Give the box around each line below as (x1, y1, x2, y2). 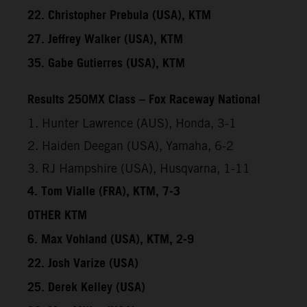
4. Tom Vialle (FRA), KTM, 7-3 (27, 180, 180, 204)
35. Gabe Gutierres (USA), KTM (27, 51, 185, 75)
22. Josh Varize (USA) (27, 251, 138, 275)
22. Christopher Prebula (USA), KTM (27, 3, 211, 27)
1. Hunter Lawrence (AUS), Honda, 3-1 (27, 115, 236, 130)
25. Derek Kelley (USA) (27, 275, 145, 299)
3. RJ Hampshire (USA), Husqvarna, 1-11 (27, 160, 250, 175)
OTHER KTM (27, 204, 87, 228)
